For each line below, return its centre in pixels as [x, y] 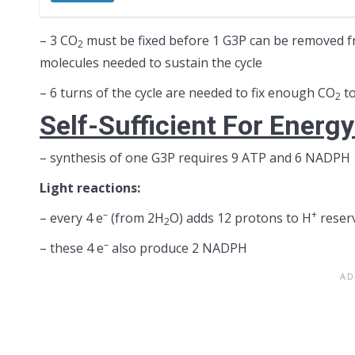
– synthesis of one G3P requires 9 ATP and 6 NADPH [195, 158]
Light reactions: [90, 188]
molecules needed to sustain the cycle [151, 63]
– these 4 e [72, 248]
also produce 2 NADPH [178, 248]
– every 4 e [71, 218]
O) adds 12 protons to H [240, 218]
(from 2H [136, 218]
